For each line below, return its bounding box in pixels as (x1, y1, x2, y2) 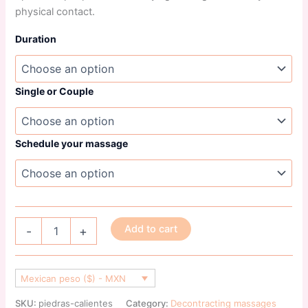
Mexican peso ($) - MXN (21, 272, 126, 284)
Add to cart (124, 223, 178, 236)
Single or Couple (15, 85, 94, 98)
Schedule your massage (15, 137, 129, 150)
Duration (15, 33, 57, 45)
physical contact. (15, 5, 96, 18)
